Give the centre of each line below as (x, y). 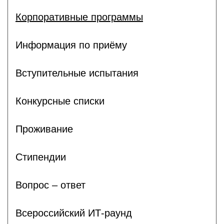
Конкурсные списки (60, 101)
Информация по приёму (71, 45)
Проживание (44, 129)
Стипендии (41, 157)
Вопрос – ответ (50, 185)
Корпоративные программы (79, 17)
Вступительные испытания (77, 73)
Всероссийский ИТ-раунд (74, 213)
